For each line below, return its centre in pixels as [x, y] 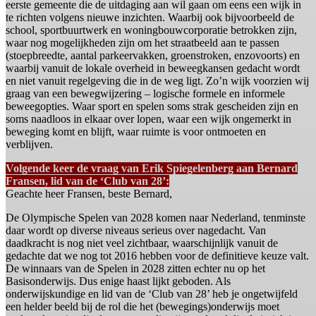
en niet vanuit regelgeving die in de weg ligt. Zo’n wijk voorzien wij [157, 81]
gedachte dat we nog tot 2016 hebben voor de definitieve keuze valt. [157, 256]
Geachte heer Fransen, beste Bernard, [89, 194]
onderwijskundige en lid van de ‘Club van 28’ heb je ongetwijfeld [152, 294]
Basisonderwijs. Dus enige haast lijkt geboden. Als [118, 281]
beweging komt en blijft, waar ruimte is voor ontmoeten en [136, 132]
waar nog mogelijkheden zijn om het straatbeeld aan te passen [142, 43]
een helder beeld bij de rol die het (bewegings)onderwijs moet [142, 307]
